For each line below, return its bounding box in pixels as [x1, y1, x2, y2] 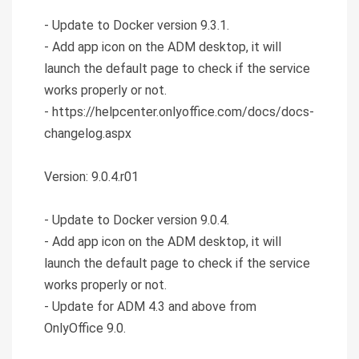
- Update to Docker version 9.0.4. [44, 212, 229, 228]
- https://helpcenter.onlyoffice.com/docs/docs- [44, 103, 314, 119]
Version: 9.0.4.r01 [44, 168, 139, 184]
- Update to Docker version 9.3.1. [44, 17, 229, 33]
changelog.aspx [44, 125, 131, 141]
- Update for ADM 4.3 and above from [44, 298, 256, 314]
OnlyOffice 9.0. [44, 320, 126, 336]
